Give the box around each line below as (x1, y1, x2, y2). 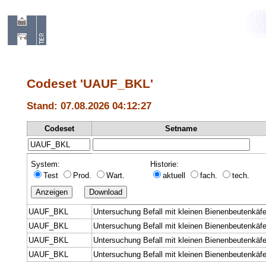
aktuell (163, 170, 188, 180)
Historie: (150, 159, 179, 169)
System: (31, 159, 60, 169)
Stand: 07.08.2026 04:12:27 (27, 100, 151, 112)
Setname (165, 123, 197, 133)
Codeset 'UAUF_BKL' (27, 77, 153, 91)
